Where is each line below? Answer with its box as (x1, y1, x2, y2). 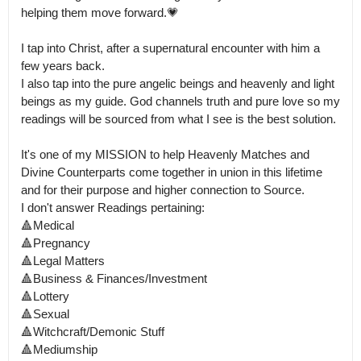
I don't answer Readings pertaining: (21, 201, 205, 214)
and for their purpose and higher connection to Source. (21, 183, 305, 197)
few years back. (21, 59, 105, 73)
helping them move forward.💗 (21, 6, 179, 19)
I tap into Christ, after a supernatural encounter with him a (21, 41, 320, 55)
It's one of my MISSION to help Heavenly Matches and (21, 147, 309, 161)
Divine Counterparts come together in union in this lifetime (21, 165, 322, 179)
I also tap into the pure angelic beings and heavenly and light (21, 77, 334, 90)
